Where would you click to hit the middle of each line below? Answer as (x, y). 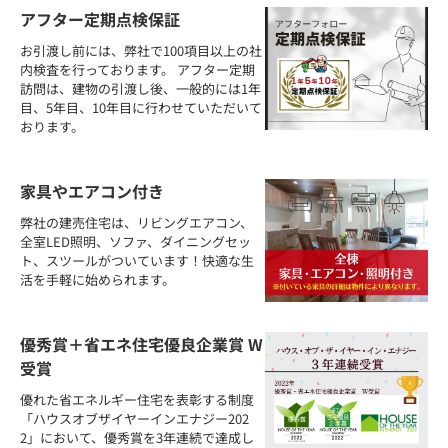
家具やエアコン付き (92, 191)
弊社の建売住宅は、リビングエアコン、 (136, 223)
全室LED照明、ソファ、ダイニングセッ (135, 242)
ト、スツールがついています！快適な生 (137, 261)
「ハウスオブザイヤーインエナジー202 (134, 419)
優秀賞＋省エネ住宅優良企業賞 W (141, 344)
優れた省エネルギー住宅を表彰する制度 (137, 400)
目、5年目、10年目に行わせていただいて (141, 108)
